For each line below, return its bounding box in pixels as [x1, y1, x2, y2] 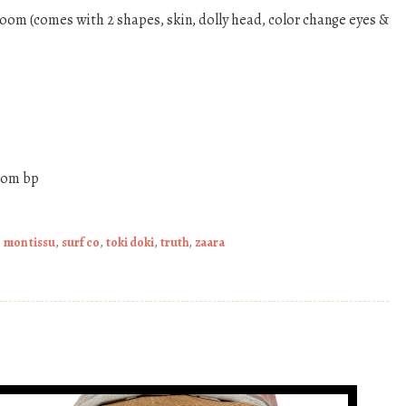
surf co [62, 233, 100, 251]
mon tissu [4, 233, 55, 251]
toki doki [106, 233, 154, 251]
